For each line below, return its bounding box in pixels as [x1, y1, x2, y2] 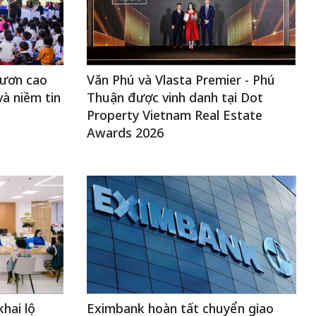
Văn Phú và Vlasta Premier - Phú [86, 71, 275, 88]
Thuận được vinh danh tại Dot [86, 89, 263, 106]
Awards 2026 [86, 124, 164, 141]
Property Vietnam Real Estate [86, 107, 262, 123]
